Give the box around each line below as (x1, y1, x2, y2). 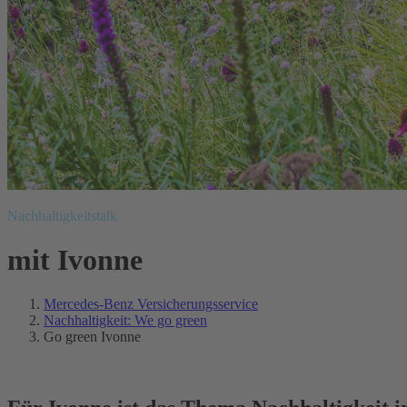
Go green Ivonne (44, 329, 141, 345)
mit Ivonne (7, 243, 143, 276)
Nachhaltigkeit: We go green (44, 313, 207, 329)
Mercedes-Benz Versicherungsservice (44, 296, 258, 313)
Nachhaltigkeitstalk (7, 207, 117, 223)
